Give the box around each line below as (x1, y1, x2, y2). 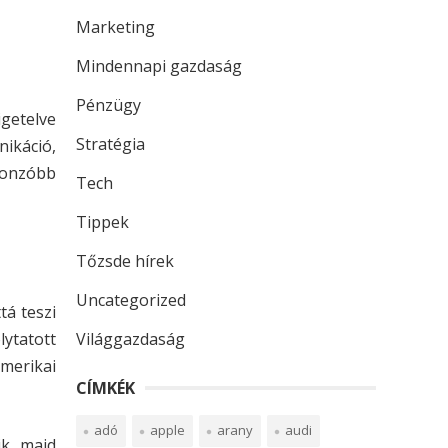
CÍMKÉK (76, 377, 135, 399)
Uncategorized (76, 289, 186, 311)
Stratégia (76, 133, 145, 155)
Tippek (76, 211, 129, 233)
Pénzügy (76, 94, 141, 116)
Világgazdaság (76, 328, 185, 350)
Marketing (76, 16, 155, 38)
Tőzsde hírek (76, 250, 174, 272)
